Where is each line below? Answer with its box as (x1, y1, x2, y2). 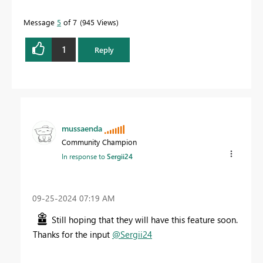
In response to (62, 151, 107, 161)
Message (23, 16, 57, 27)
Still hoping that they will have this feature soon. (52, 214, 238, 226)
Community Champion (62, 136, 137, 147)
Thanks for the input (33, 228, 112, 241)
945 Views (82, 16, 116, 27)
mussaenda (62, 122, 102, 134)
